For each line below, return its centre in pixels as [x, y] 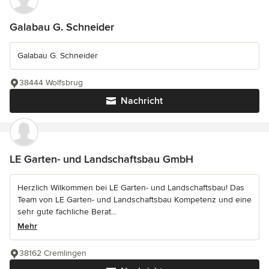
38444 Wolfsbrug [51, 83]
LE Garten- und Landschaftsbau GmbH [101, 159]
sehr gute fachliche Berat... [67, 212]
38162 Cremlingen [53, 253]
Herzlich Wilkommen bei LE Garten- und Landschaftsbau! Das [131, 188]
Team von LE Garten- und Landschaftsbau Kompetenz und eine [134, 200]
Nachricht [142, 101]
